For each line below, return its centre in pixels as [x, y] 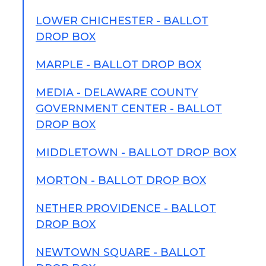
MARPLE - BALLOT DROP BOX [118, 65]
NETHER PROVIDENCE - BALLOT [126, 208]
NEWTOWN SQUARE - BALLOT [121, 252]
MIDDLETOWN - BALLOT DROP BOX [136, 153]
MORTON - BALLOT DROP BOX [121, 180]
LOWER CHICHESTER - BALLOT [122, 21]
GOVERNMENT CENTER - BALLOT [129, 109]
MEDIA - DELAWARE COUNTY [117, 93]
